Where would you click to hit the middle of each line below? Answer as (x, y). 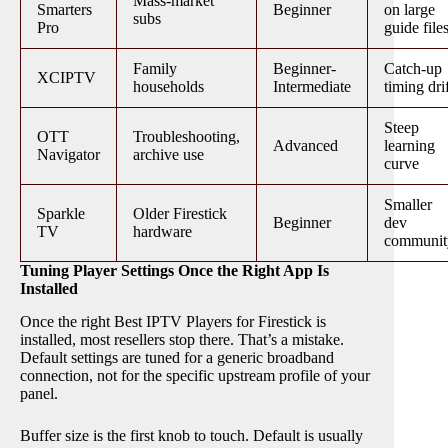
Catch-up (413, 69)
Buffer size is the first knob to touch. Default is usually (191, 435)
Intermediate (312, 87)
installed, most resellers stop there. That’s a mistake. (182, 339)
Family (155, 69)
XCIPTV (66, 78)
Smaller (408, 205)
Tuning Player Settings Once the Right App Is (174, 271)
